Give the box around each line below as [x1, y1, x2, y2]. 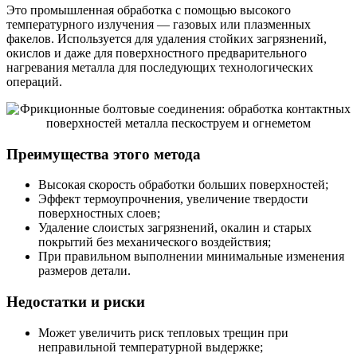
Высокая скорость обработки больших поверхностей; [38, 178, 328, 192]
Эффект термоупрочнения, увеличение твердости [38, 192, 308, 206]
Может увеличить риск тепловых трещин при [38, 325, 288, 339]
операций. [6, 75, 62, 88]
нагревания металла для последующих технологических [6, 61, 313, 74]
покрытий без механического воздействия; [38, 235, 271, 249]
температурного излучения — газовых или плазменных [6, 18, 311, 31]
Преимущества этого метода [6, 145, 201, 163]
